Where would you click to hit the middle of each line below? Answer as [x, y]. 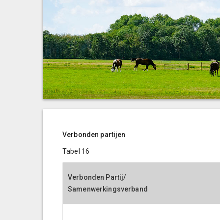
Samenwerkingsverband [108, 189]
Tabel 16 [76, 151]
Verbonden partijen [94, 135]
